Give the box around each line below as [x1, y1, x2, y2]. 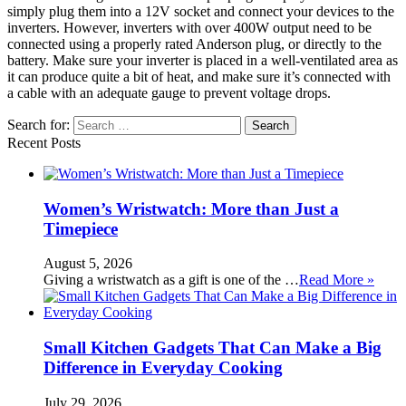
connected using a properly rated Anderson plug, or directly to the [7, 35, 382, 52]
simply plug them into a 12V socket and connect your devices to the [7, 3, 394, 19]
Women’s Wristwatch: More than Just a [43, 198, 339, 218]
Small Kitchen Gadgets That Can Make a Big [43, 337, 382, 357]
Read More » [299, 272, 374, 288]
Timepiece [43, 218, 118, 238]
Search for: [7, 116, 70, 132]
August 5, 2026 [43, 256, 132, 272]
